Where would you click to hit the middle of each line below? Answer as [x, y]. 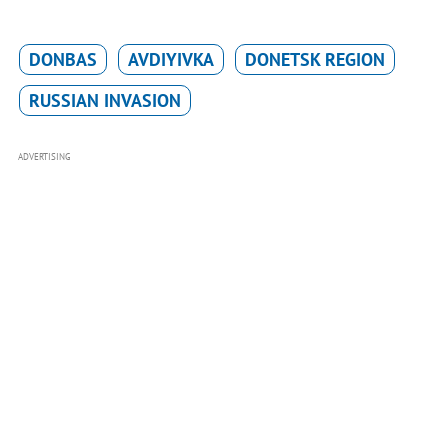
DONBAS [62, 60]
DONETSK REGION [314, 60]
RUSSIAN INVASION [104, 101]
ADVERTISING [44, 157]
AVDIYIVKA [170, 60]
